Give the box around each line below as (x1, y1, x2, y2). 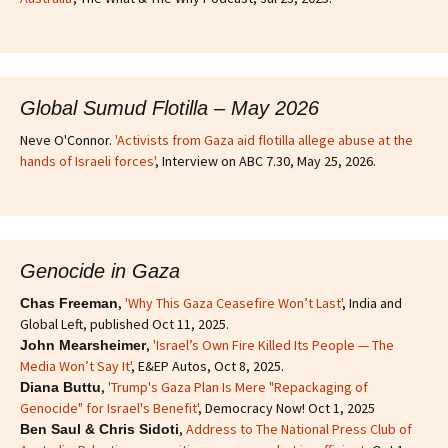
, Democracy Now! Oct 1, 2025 (198, 398, 375, 417)
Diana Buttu (20, 378, 101, 395)
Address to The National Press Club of (186, 419, 412, 438)
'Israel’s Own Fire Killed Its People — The (153, 335, 394, 354)
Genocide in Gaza (20, 259, 180, 282)
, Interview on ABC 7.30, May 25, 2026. (155, 151, 376, 170)
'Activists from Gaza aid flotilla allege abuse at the (115, 130, 413, 149)
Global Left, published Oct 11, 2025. (20, 314, 229, 333)
